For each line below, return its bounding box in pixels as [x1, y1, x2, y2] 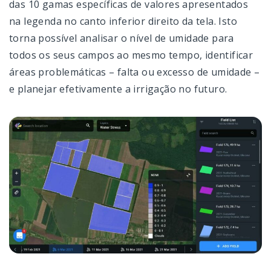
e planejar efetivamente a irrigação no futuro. [9, 82, 227, 96]
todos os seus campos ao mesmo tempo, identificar [9, 48, 253, 62]
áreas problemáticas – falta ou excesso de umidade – [9, 65, 260, 79]
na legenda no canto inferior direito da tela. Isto [9, 15, 237, 28]
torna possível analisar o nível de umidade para [9, 31, 234, 45]
